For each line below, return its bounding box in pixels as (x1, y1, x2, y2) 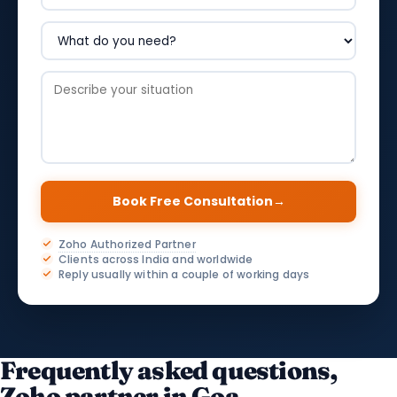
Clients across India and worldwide (58, 252, 253, 267)
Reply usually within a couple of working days (58, 267, 310, 282)
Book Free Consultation (112, 192, 273, 210)
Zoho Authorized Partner (58, 237, 196, 252)
